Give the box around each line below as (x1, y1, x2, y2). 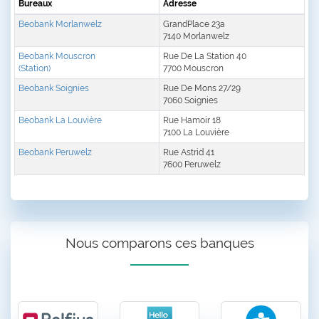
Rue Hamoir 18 (163, 115, 221, 126)
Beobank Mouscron (19, 51, 95, 62)
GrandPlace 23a (163, 19, 225, 30)
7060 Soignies (163, 95, 218, 106)
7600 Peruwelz (163, 159, 221, 170)
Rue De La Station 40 (163, 51, 246, 62)
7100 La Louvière (163, 127, 229, 138)
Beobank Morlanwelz (19, 19, 102, 30)
